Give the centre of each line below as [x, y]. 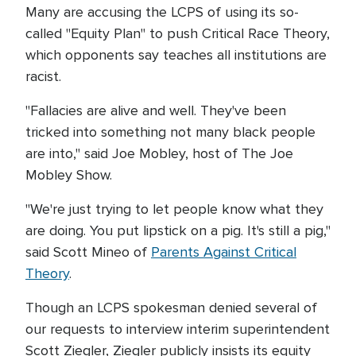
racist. [43, 77]
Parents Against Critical [224, 252]
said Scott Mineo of [88, 252]
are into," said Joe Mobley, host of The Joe [159, 154]
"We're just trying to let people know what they [174, 209]
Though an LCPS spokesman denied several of [171, 308]
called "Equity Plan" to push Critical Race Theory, [178, 34]
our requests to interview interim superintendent [178, 329]
